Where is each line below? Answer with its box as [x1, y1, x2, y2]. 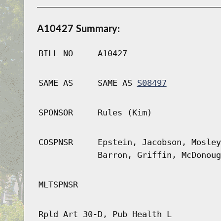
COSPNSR [38, 137, 73, 147]
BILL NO [38, 48, 73, 59]
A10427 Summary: [37, 22, 120, 35]
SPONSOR [38, 108, 73, 118]
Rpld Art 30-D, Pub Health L [38, 209, 172, 220]
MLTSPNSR [38, 180, 78, 190]
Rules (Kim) [97, 108, 152, 118]
